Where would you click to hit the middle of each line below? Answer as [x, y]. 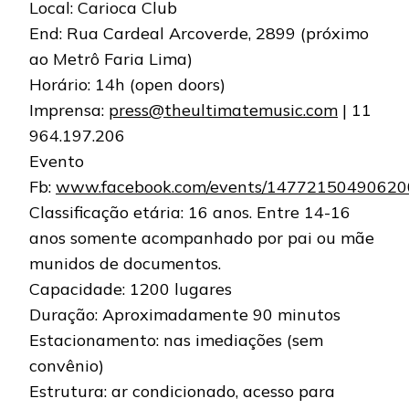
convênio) [67, 366]
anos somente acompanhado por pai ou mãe [202, 238]
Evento [57, 162]
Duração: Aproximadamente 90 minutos [185, 315]
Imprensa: [69, 110]
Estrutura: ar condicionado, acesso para [182, 392]
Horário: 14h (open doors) [127, 85]
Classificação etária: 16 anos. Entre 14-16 [190, 213]
